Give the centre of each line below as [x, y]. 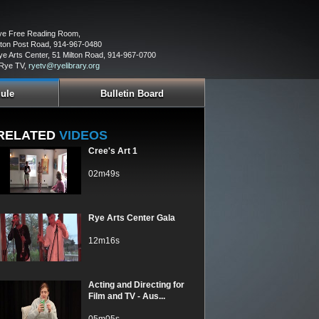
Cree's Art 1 [113, 151]
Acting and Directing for [136, 285]
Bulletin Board [132, 94]
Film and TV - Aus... [127, 296]
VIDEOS [82, 135]
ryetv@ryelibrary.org [64, 66]
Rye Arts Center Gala [132, 218]
